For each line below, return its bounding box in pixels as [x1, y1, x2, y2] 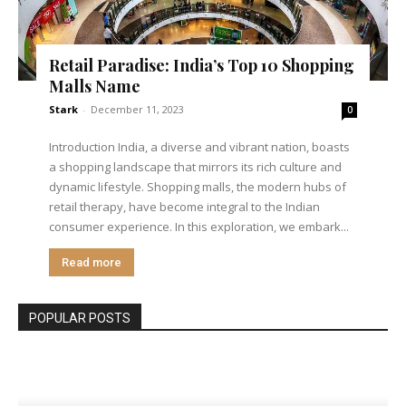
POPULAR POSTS [29, 310, 130, 325]
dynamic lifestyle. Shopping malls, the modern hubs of [49, 178, 347, 195]
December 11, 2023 [91, 101, 185, 116]
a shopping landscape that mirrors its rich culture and [49, 158, 343, 175]
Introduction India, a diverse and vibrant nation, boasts [49, 138, 351, 155]
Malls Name [49, 74, 141, 97]
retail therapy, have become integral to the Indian [49, 198, 321, 215]
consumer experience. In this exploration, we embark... [49, 217, 350, 235]
